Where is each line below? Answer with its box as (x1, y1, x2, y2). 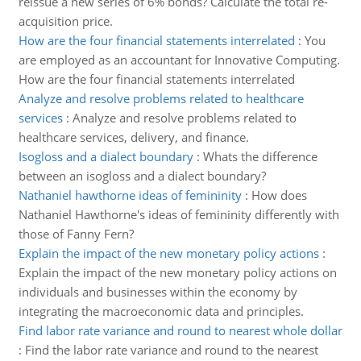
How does (251, 187, 307, 203)
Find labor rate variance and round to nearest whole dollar (18, 322, 342, 338)
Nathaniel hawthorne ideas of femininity (18, 187, 242, 203)
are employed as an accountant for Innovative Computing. (18, 52, 340, 68)
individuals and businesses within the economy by (18, 284, 297, 300)
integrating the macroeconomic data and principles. (18, 303, 304, 319)
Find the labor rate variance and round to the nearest (24, 342, 318, 358)
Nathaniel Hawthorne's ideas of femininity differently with (18, 206, 339, 222)
